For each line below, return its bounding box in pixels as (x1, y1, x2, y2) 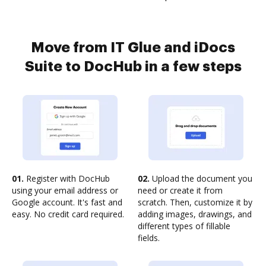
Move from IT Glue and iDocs (31, 40, 235, 55)
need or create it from (138, 185, 223, 196)
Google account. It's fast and (12, 197, 122, 208)
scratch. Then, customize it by (138, 197, 252, 208)
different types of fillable (138, 220, 230, 232)
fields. (138, 232, 160, 243)
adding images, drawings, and (138, 208, 252, 220)
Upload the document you (150, 173, 252, 184)
